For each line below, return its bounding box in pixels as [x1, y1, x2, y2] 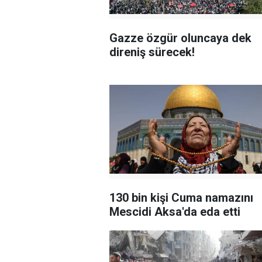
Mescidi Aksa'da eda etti [109, 205, 240, 219]
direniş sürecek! [109, 45, 195, 60]
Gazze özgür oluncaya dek [109, 31, 251, 46]
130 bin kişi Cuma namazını [109, 191, 253, 205]
